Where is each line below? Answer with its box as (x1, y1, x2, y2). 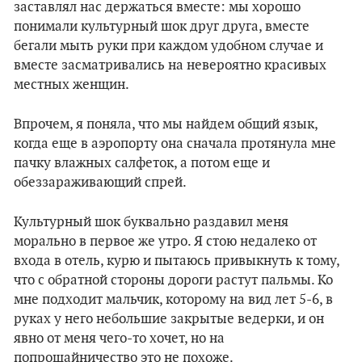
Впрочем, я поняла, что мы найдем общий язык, (14, 116, 318, 133)
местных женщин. (14, 77, 129, 93)
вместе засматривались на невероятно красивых (14, 57, 326, 74)
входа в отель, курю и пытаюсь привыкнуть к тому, (14, 253, 339, 269)
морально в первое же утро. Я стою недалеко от (14, 234, 317, 250)
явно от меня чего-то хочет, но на (14, 330, 225, 347)
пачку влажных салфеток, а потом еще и (14, 155, 270, 171)
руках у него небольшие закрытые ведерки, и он (14, 311, 324, 327)
